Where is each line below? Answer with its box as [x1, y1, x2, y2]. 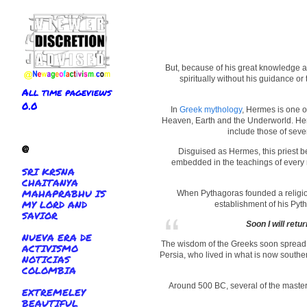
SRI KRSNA [22, 164, 75, 179]
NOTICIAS [22, 252, 70, 267]
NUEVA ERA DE [22, 230, 92, 245]
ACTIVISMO [22, 241, 78, 256]
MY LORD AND [22, 197, 87, 212]
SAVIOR [22, 208, 58, 223]
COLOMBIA [22, 263, 76, 278]
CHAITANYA [22, 175, 78, 190]
